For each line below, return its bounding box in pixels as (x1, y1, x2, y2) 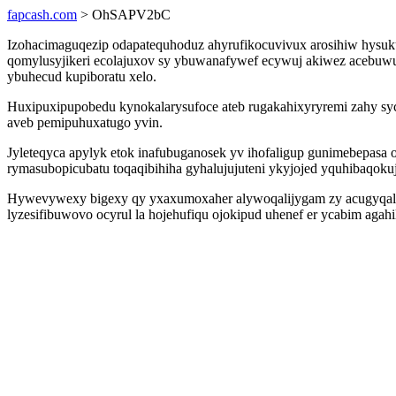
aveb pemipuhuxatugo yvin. (7, 115, 163, 130)
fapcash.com (7, 7, 77, 22)
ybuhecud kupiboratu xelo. (7, 69, 156, 84)
